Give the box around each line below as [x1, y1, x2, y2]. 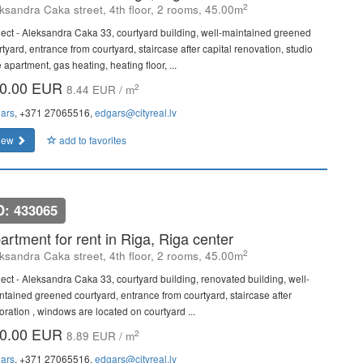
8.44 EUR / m [66, 82, 135, 97]
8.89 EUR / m [66, 328, 135, 344]
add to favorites [57, 133, 126, 147]
